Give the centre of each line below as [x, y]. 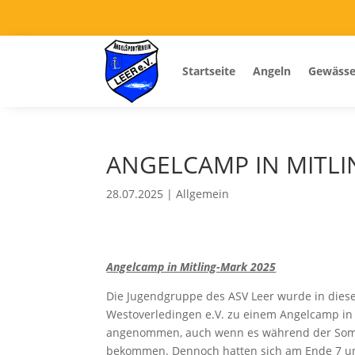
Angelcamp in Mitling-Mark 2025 [191, 266]
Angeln [271, 71]
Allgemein [203, 194]
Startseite [208, 71]
